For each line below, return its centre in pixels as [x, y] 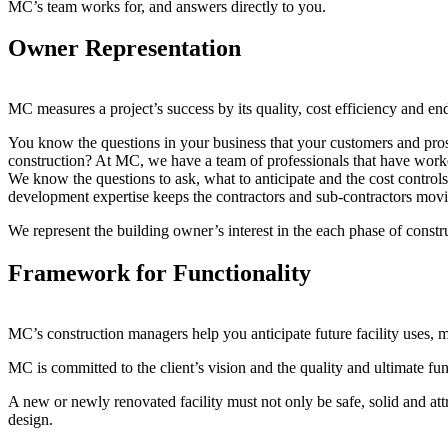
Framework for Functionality [159, 273]
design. [30, 420]
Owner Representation [124, 48]
